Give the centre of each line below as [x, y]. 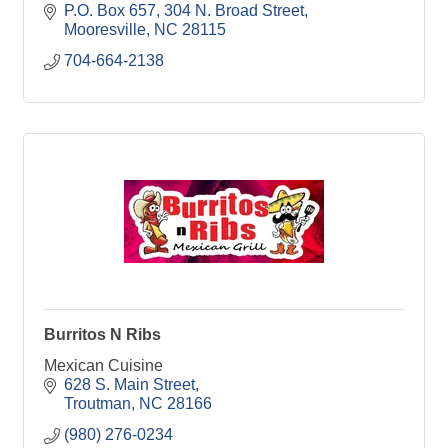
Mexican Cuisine [103, 366]
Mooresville [105, 30]
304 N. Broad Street [234, 11]
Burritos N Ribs [102, 335]
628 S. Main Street [129, 385]
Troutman [97, 404]
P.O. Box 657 [110, 11]
